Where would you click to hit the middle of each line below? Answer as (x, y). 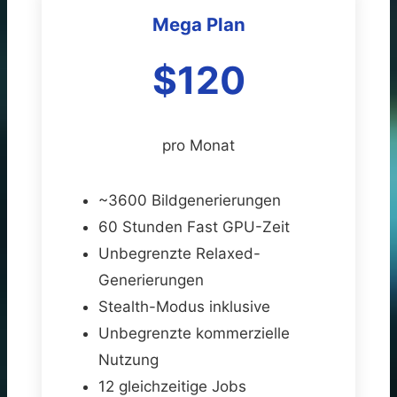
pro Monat (198, 145)
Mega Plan (198, 24)
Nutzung (128, 359)
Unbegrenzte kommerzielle (194, 333)
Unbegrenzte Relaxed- (179, 253)
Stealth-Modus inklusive (184, 306)
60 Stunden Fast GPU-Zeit (194, 226)
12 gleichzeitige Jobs (172, 386)
